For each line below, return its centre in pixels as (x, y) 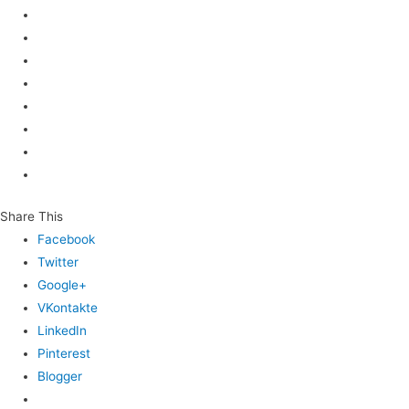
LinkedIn (63, 330)
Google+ (63, 284)
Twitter (58, 262)
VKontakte (68, 307)
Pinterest (64, 353)
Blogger (60, 376)
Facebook (67, 239)
